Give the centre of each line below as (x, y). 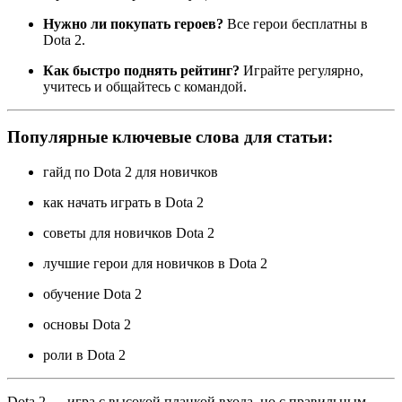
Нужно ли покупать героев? (133, 23)
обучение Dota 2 (92, 293)
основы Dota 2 (87, 324)
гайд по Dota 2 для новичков (131, 171)
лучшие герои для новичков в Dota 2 (155, 263)
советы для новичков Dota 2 (129, 232)
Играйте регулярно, (301, 70)
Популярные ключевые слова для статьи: (170, 137)
